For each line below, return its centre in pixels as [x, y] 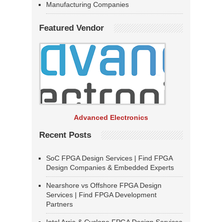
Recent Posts [65, 135]
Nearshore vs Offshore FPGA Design [104, 186]
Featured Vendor [72, 28]
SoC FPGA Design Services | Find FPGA [109, 158]
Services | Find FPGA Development [101, 195]
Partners [59, 204]
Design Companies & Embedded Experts [110, 168]
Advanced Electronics [111, 118]
